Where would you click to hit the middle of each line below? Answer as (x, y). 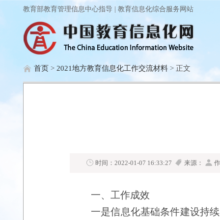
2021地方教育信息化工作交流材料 (112, 68)
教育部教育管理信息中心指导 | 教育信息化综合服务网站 (108, 9)
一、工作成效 (120, 195)
